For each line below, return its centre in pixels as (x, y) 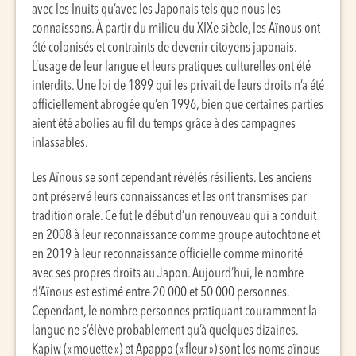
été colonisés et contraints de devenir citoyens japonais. (164, 48)
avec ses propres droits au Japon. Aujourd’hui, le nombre (168, 274)
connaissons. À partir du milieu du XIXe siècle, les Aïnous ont (176, 29)
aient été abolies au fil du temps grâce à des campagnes (164, 124)
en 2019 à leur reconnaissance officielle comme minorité (167, 255)
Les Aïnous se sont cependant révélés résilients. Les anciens (172, 178)
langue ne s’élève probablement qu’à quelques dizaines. (165, 331)
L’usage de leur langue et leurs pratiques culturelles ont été (171, 67)
